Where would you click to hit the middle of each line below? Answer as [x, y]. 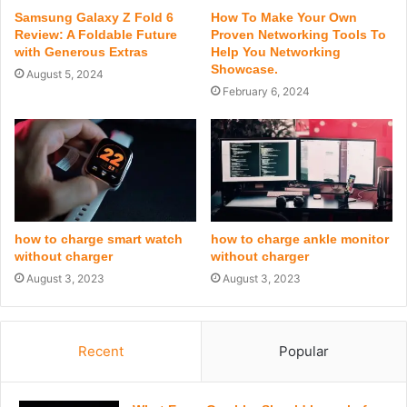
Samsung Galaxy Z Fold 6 [94, 17]
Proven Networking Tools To [298, 34]
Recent [101, 351]
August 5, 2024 [65, 74]
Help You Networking [276, 51]
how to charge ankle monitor [300, 238]
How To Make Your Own [284, 17]
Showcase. [244, 69]
